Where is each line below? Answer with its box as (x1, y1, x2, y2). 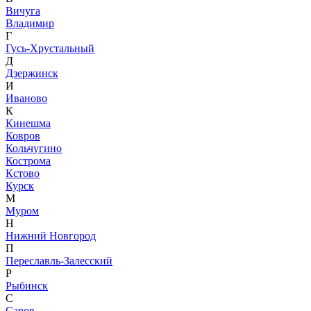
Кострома (6, 154, 51, 167)
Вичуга (6, 4, 40, 17)
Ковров (6, 129, 40, 142)
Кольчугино (6, 142, 62, 154)
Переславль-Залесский (6, 254, 112, 267)
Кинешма (6, 117, 51, 129)
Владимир (6, 17, 54, 29)
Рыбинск (6, 279, 48, 292)
